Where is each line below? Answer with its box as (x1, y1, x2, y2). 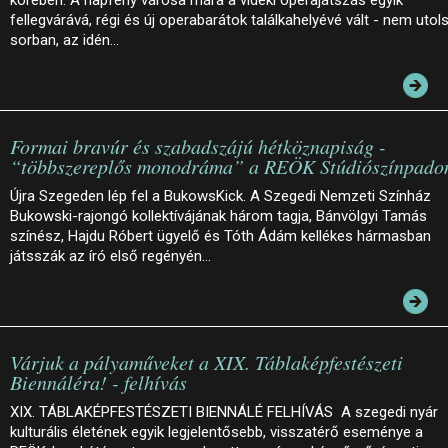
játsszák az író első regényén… (10, 246, 211, 265)
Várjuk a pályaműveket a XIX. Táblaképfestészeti (10, 348, 403, 375)
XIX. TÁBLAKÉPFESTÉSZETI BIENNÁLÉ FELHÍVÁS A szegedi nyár (10, 402, 438, 421)
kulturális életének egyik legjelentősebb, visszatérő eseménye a (10, 422, 423, 441)
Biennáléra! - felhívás (10, 368, 187, 395)
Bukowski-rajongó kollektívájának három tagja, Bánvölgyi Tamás (10, 206, 427, 225)
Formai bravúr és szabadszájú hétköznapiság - (10, 132, 386, 159)
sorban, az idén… (10, 30, 119, 49)
